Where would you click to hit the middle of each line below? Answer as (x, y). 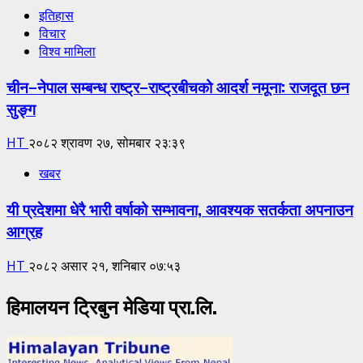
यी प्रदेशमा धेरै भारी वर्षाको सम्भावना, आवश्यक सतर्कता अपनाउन (180, 209)
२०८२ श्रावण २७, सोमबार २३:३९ (107, 143)
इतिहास (56, 15)
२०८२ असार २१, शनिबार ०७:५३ (105, 265)
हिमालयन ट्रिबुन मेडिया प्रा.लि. (112, 305)
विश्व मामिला (67, 51)
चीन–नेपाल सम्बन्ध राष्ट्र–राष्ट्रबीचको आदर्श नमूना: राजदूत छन (178, 86)
